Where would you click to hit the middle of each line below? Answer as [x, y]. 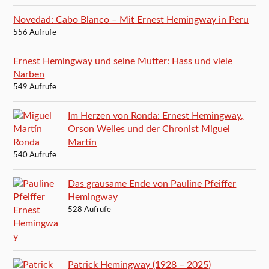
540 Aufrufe [35, 155]
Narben [29, 74]
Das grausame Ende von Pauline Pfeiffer [152, 183]
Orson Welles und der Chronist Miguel [149, 129]
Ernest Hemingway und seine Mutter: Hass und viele [123, 61]
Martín [83, 142]
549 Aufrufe [35, 87]
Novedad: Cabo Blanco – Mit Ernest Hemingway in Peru [131, 20]
